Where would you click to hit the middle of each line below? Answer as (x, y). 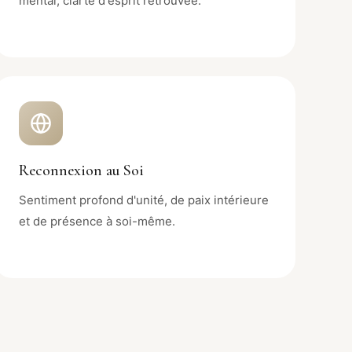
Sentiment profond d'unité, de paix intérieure (144, 200)
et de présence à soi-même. (97, 221)
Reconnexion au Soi (81, 170)
